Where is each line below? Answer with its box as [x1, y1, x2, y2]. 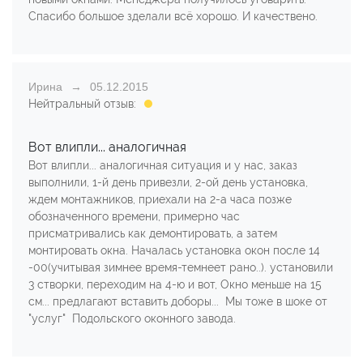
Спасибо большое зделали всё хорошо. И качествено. [28, 9, 321, 23]
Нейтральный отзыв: [28, 96, 136, 110]
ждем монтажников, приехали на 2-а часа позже [28, 192, 292, 206]
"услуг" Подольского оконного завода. [28, 311, 236, 325]
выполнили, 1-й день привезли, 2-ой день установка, [28, 175, 308, 189]
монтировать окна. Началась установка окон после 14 [28, 243, 320, 257]
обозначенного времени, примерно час [28, 209, 240, 223]
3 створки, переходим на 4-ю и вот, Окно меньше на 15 [28, 277, 322, 291]
